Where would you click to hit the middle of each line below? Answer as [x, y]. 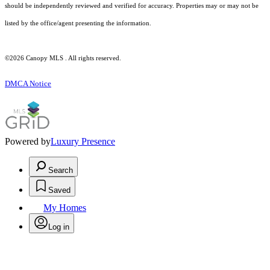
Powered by [28, 142]
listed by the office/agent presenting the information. [78, 24]
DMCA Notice [28, 84]
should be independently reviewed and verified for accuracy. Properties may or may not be [132, 6]
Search [61, 171]
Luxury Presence [83, 142]
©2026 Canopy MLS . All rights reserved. [63, 58]
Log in [59, 227]
